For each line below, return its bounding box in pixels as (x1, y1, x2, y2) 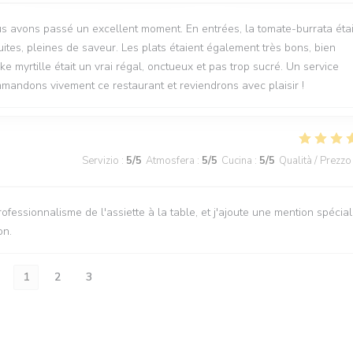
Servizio (82, 154, 119, 168)
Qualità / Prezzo (279, 154, 351, 168)
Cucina (221, 154, 252, 168)
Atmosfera (146, 154, 195, 168)
